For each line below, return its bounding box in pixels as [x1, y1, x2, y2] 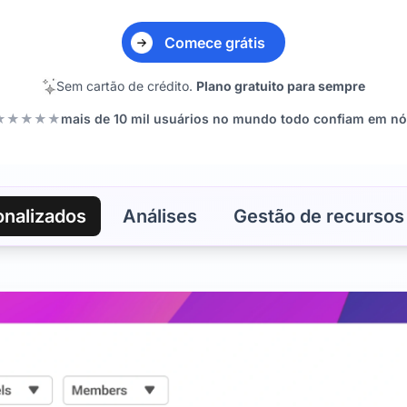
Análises [123, 205, 197, 227]
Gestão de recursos [233, 205, 404, 227]
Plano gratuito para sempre [196, 78, 365, 94]
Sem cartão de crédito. [56, 78, 196, 94]
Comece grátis [164, 33, 265, 52]
